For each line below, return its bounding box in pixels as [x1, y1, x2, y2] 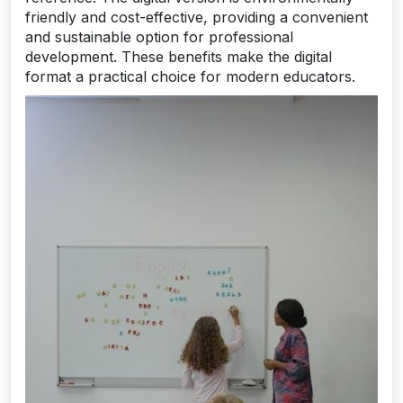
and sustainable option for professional [25, 28, 293, 47]
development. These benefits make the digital [25, 48, 332, 67]
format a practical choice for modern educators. [25, 67, 355, 86]
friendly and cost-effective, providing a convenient [25, 8, 368, 27]
